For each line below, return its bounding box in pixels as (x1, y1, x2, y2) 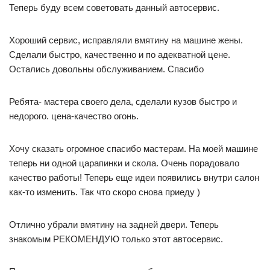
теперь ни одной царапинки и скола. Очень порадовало (9, 158, 239, 168)
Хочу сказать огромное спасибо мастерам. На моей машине (9, 143, 258, 154)
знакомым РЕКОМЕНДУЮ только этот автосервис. (9, 234, 223, 244)
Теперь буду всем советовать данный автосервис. (9, 2, 219, 13)
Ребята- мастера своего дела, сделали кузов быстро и (9, 96, 237, 107)
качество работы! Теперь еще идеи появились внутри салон (9, 172, 259, 183)
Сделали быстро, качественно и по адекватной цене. (9, 49, 230, 60)
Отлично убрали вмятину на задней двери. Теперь (9, 219, 219, 230)
